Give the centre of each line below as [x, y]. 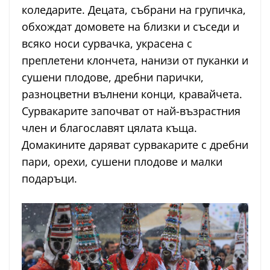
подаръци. [49, 179]
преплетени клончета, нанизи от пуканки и [135, 61]
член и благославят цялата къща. [109, 128]
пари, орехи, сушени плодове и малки [122, 162]
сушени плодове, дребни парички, [113, 77]
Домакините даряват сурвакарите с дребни [135, 145]
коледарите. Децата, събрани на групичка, [134, 10]
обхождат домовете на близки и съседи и [130, 27]
